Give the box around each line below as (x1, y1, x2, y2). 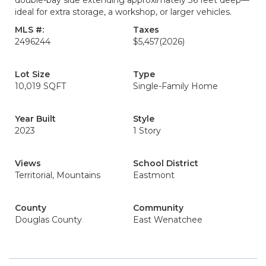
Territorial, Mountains (15, 170, 100, 180)
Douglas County (15, 214, 82, 225)
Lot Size (15, 69, 50, 80)
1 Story (133, 125, 161, 136)
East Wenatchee (133, 214, 202, 225)
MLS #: (15, 24, 44, 35)
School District (133, 158, 198, 169)
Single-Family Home (133, 81, 218, 91)
